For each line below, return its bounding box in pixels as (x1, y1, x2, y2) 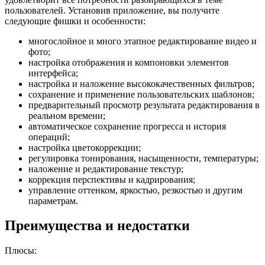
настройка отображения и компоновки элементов (28, 57, 229, 67)
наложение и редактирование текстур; (28, 163, 183, 174)
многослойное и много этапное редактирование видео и (28, 35, 257, 46)
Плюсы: (5, 245, 37, 256)
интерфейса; (28, 67, 78, 78)
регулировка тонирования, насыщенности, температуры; (28, 153, 258, 163)
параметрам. (28, 195, 78, 206)
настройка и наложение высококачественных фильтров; (28, 78, 254, 89)
